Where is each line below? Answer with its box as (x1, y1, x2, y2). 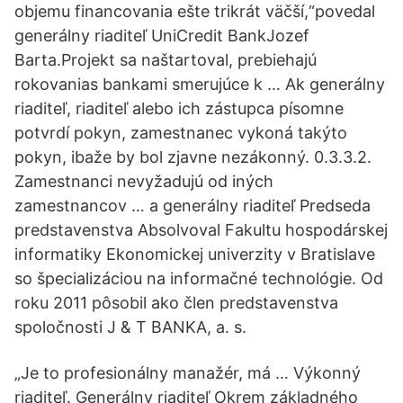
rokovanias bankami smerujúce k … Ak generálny (14, 75, 385, 94)
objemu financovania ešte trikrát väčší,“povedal (14, 2, 375, 21)
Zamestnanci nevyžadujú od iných (14, 172, 273, 191)
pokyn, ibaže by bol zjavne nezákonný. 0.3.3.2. (14, 148, 372, 166)
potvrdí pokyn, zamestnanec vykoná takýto (14, 123, 347, 142)
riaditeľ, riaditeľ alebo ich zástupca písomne (14, 99, 344, 118)
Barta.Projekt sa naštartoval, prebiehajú (14, 50, 317, 69)
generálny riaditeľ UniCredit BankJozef (14, 26, 309, 45)
